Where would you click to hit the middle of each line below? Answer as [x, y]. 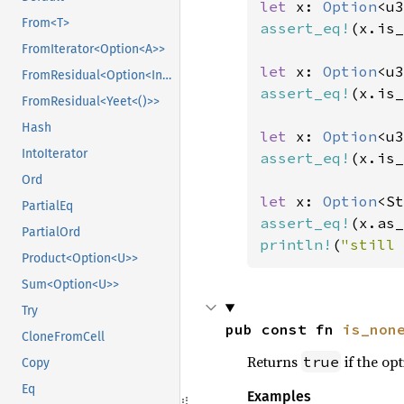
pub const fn [284, 329]
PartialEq [47, 207]
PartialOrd [51, 233]
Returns [274, 362]
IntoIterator [55, 154]
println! [295, 244]
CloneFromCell [63, 337]
